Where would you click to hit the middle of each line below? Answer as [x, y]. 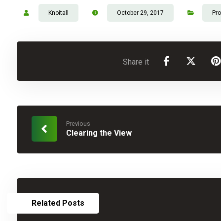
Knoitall [58, 13]
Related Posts [58, 203]
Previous [78, 124]
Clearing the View [99, 133]
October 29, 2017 [140, 13]
